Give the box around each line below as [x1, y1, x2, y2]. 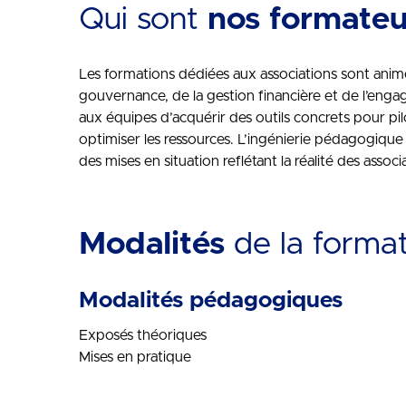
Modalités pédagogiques [79, 289, 343, 312]
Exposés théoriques [79, 328, 207, 343]
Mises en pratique [79, 350, 191, 364]
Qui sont [79, 4, 208, 35]
